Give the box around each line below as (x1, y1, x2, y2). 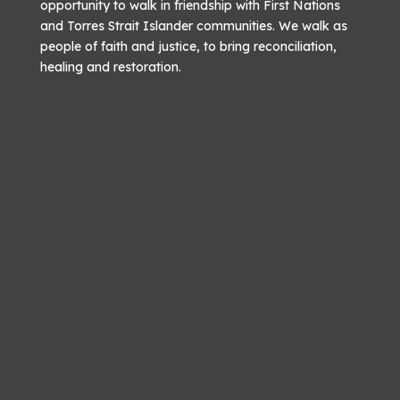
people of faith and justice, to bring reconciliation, (39, 38, 337, 54)
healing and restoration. (39, 59, 181, 75)
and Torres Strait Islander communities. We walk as (39, 18, 347, 34)
